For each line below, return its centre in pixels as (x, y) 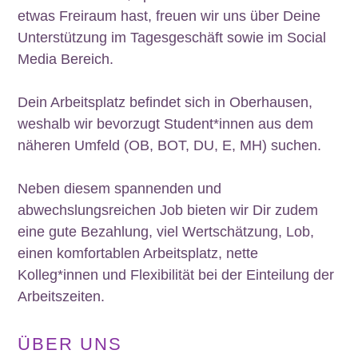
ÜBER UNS (70, 344)
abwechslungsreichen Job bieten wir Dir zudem (168, 211)
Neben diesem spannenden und (119, 189)
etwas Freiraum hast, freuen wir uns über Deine (169, 16)
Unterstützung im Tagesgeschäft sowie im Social (172, 38)
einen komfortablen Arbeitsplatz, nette (138, 254)
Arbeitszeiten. (61, 297)
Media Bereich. (66, 60)
